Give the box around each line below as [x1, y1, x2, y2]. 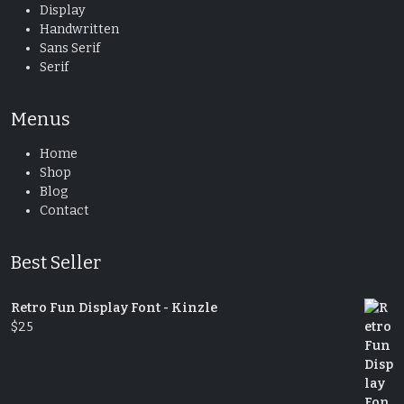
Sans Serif [40, 40, 100, 56]
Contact [40, 202, 89, 218]
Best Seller [11, 251, 101, 273]
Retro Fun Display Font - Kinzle [11, 299, 217, 316]
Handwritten [40, 21, 119, 37]
